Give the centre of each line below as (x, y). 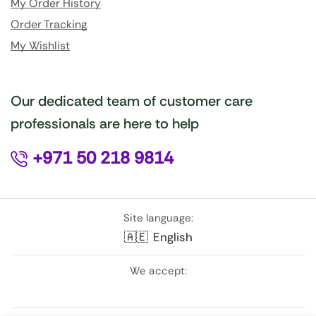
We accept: (158, 271)
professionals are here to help (105, 124)
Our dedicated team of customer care (132, 101)
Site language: (158, 218)
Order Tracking (49, 25)
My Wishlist (40, 46)
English (172, 237)
